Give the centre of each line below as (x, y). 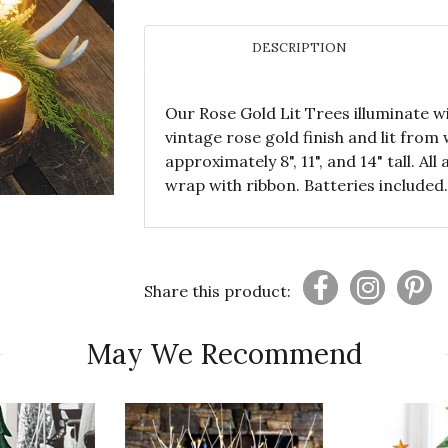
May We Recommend (224, 353)
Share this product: (217, 290)
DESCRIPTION (298, 47)
